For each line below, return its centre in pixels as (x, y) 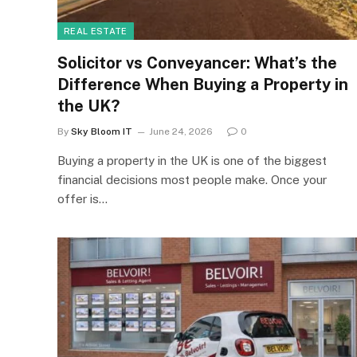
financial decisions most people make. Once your (192, 179)
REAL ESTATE (96, 31)
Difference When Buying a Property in (203, 84)
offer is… (82, 198)
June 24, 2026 (181, 131)
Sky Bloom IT (102, 131)
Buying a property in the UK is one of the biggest (192, 160)
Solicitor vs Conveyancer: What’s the (197, 63)
